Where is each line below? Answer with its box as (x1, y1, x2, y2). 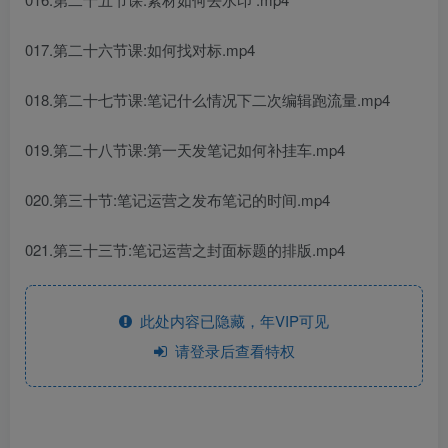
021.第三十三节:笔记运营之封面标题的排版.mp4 (25, 239, 345, 260)
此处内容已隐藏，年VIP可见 (132, 310, 329, 331)
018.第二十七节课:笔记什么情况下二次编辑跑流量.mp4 (25, 89, 390, 110)
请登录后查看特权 (166, 340, 295, 361)
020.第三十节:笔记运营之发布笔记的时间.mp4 (25, 189, 330, 210)
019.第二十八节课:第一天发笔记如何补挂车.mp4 (25, 139, 345, 160)
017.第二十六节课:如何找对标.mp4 (25, 39, 255, 60)
